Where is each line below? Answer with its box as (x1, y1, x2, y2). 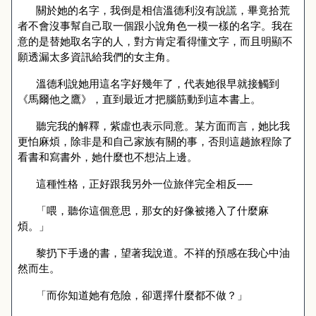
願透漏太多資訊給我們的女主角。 (18, 49, 176, 63)
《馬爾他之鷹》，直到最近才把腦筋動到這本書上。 (18, 92, 261, 106)
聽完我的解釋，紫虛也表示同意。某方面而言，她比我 (35, 119, 290, 133)
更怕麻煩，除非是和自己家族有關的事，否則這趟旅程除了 (18, 134, 293, 148)
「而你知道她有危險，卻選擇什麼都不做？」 (35, 288, 248, 302)
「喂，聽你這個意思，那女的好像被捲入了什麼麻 (35, 203, 269, 217)
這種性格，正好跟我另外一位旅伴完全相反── (35, 176, 253, 190)
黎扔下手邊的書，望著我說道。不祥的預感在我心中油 (35, 245, 290, 260)
